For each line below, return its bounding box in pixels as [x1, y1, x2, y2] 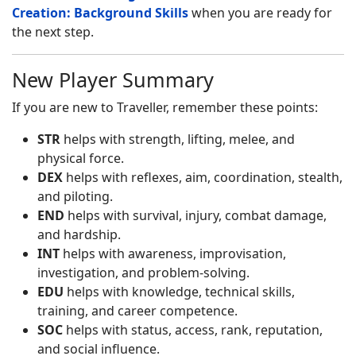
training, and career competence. [37, 302, 238, 319]
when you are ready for [188, 4, 332, 21]
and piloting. [37, 188, 113, 205]
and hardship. [37, 226, 121, 243]
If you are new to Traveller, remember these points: [12, 99, 318, 116]
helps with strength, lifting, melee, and [60, 130, 295, 148]
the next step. [12, 23, 94, 41]
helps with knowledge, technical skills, [64, 283, 295, 300]
